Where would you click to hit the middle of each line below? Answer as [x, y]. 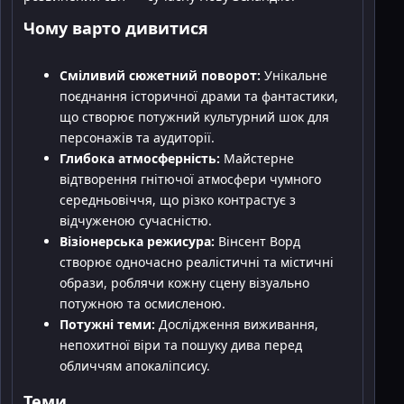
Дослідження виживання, [237, 324]
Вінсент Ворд [257, 241]
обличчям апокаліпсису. [135, 365]
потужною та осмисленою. [142, 303]
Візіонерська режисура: [137, 241]
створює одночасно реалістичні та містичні [197, 262]
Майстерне [257, 158]
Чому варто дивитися [116, 28]
